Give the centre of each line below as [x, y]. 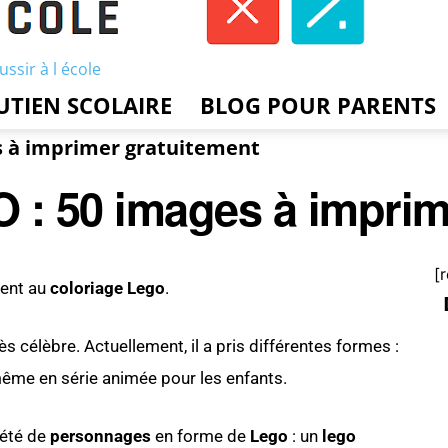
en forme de [200, 436]
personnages [100, 436]
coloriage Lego [107, 288]
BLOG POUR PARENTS [318, 105]
